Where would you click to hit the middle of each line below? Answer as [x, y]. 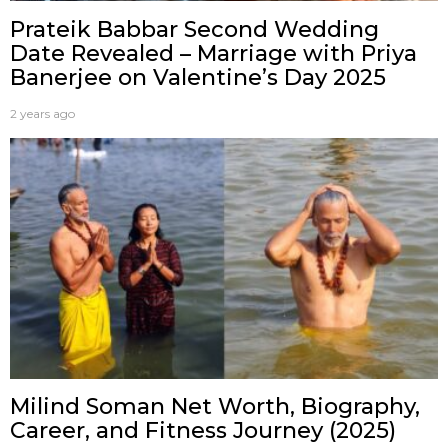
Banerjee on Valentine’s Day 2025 [198, 77]
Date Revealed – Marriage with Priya [213, 53]
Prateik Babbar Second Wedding [194, 29]
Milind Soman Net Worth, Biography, [215, 407]
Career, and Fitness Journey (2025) [203, 431]
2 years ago [42, 113]
